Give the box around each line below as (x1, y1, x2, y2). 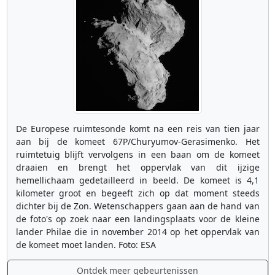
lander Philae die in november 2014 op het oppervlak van (15, 226, 260, 238)
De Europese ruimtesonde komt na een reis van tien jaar (15, 123, 260, 135)
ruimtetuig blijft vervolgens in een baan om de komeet (15, 149, 260, 161)
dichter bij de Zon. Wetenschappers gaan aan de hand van (15, 200, 260, 212)
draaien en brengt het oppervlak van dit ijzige (15, 161, 260, 174)
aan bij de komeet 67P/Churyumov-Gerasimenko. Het (15, 136, 260, 148)
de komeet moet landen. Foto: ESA (15, 239, 156, 251)
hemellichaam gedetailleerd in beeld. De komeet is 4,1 (15, 174, 260, 187)
